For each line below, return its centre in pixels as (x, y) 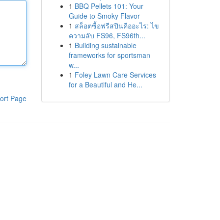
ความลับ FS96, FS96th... (107, 35)
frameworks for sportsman (109, 55)
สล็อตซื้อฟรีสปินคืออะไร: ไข (117, 26)
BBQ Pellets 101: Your (109, 6)
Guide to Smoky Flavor (104, 16)
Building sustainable (105, 45)
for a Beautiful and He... (105, 84)
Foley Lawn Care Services (115, 75)
